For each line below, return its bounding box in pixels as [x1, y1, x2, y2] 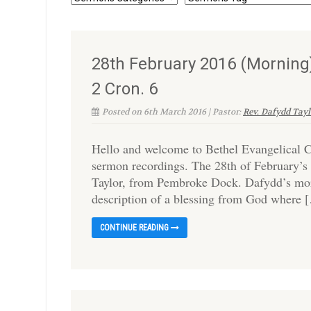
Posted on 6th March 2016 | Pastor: [102, 106, 243, 117]
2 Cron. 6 [92, 79, 158, 99]
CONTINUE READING [100, 223, 171, 233]
